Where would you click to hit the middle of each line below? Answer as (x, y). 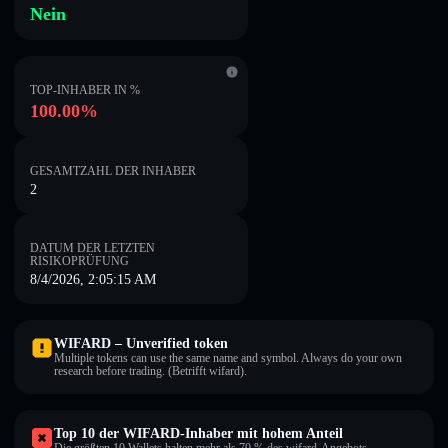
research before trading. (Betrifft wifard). (150, 371)
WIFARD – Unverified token (141, 343)
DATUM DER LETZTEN (92, 248)
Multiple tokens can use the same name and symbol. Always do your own (228, 358)
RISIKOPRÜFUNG (79, 261)
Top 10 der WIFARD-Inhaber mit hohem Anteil (198, 433)
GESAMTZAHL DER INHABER (113, 171)
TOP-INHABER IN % (85, 90)
